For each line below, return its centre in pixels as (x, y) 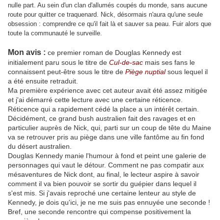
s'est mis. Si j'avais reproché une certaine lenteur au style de (102, 193)
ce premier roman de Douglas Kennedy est (113, 53)
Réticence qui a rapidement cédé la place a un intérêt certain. (103, 109)
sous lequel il (187, 72)
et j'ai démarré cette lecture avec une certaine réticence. (95, 100)
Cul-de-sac (126, 63)
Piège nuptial (145, 72)
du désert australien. (40, 147)
